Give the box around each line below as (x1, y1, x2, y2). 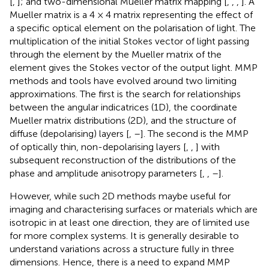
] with (196, 141, 220, 153)
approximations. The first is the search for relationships (10, 88, 241, 100)
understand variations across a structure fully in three (10, 243, 234, 255)
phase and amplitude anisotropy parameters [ (10, 167, 202, 179)
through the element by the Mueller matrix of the (10, 48, 222, 60)
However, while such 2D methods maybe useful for (10, 190, 231, 202)
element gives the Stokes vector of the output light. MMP (10, 61, 258, 73)
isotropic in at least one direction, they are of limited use (10, 216, 250, 228)
